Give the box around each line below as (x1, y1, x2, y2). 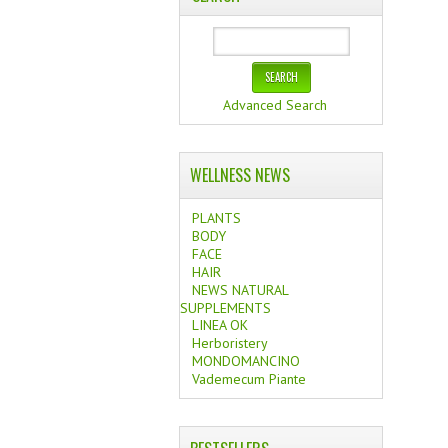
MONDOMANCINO (192, 352, 301, 370)
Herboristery (192, 334, 269, 352)
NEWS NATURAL (192, 281, 289, 299)
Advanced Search (223, 96, 328, 114)
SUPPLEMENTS (180, 299, 272, 316)
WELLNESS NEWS (190, 163, 291, 187)
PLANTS (192, 209, 242, 227)
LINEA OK (192, 316, 249, 334)
